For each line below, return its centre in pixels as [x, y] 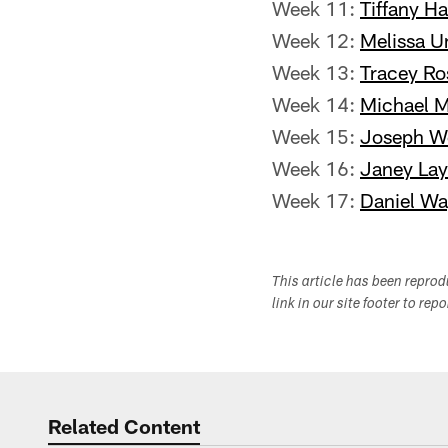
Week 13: [316, 72]
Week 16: [316, 168]
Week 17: [316, 200]
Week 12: [316, 40]
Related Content [124, 426]
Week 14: [316, 104]
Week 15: [316, 136]
